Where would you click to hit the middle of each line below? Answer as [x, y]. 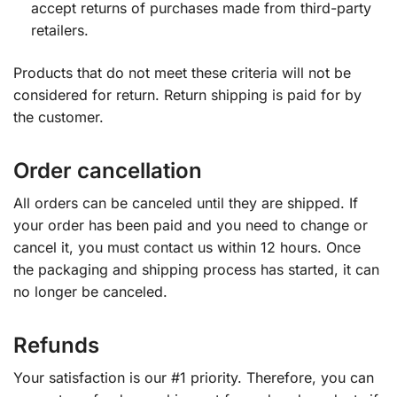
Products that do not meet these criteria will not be [182, 72]
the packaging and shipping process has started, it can [196, 269]
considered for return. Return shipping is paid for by [187, 94]
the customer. [58, 117]
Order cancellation [108, 170]
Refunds [56, 345]
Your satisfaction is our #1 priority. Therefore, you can [194, 377]
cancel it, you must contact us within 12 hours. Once [187, 247]
